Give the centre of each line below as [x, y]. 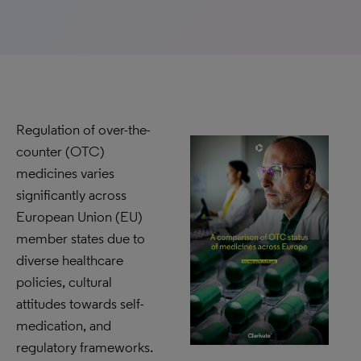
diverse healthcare [70, 260]
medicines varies [65, 173]
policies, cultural [64, 282]
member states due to [81, 239]
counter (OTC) [60, 151]
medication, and [64, 326]
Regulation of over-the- [83, 130]
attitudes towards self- [80, 304]
